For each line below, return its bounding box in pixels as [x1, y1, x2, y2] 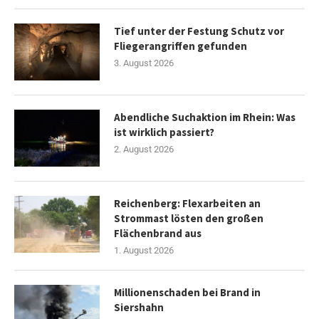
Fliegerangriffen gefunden [114, 39, 247, 53]
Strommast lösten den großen [114, 211, 263, 225]
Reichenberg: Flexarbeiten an [114, 197, 261, 210]
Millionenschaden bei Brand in [114, 286, 261, 299]
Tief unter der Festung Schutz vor [114, 24, 284, 38]
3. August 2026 [114, 58, 174, 68]
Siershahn [114, 300, 164, 314]
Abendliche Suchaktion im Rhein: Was [114, 110, 296, 124]
